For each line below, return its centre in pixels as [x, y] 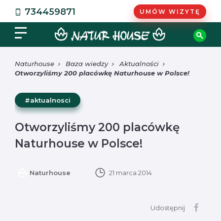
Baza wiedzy [87, 64]
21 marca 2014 [130, 173]
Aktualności [139, 64]
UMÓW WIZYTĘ [170, 12]
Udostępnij [168, 208]
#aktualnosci [48, 100]
